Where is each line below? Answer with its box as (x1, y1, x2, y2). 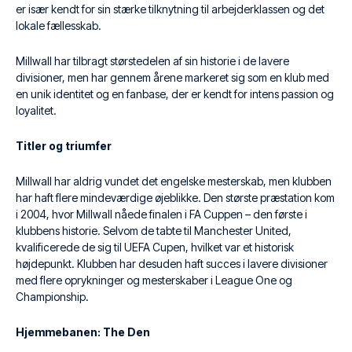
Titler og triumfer (16, 139, 112, 152)
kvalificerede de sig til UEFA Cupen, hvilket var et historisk (16, 240, 294, 254)
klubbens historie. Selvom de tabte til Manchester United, (16, 224, 291, 237)
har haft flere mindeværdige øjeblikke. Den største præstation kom (16, 191, 335, 204)
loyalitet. (16, 104, 57, 117)
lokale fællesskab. (16, 19, 101, 32)
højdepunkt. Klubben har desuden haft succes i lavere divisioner (16, 257, 328, 270)
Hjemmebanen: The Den (16, 325, 150, 339)
